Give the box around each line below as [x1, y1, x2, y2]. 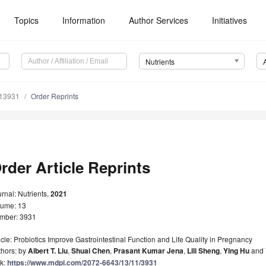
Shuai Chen [71, 245, 110, 256]
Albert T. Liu [28, 245, 68, 256]
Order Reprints [31, 91, 78, 102]
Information [62, 14, 106, 26]
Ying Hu [223, 245, 249, 256]
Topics [14, 14, 39, 26]
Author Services [129, 14, 189, 26]
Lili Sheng [187, 245, 220, 256]
